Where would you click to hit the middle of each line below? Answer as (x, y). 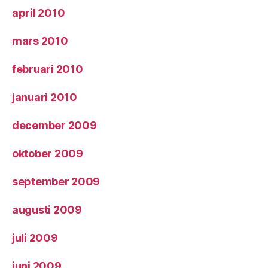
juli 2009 (35, 238)
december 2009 (54, 125)
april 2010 (39, 13)
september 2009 (56, 182)
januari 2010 (45, 97)
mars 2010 (40, 41)
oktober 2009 (48, 153)
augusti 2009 (47, 210)
